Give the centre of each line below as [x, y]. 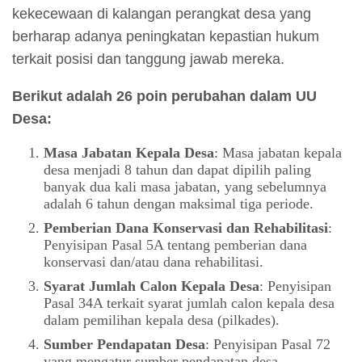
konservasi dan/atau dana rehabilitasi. [153, 262]
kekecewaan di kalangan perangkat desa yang [162, 14]
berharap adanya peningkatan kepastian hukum [166, 37]
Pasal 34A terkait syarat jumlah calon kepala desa [189, 303]
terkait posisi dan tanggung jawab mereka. [148, 59]
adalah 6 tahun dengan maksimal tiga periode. [178, 204]
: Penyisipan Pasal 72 [267, 345]
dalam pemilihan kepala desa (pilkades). [161, 320]
